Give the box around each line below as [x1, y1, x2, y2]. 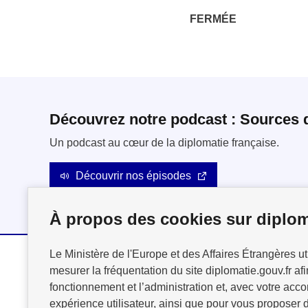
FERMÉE [190, 12, 236, 25]
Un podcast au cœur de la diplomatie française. [49, 136, 279, 148]
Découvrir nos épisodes [76, 169, 191, 181]
